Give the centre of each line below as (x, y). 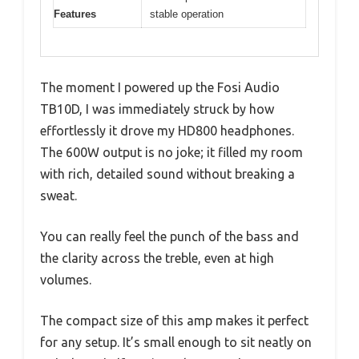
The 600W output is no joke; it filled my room (171, 152)
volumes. (66, 279)
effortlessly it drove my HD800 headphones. (167, 130)
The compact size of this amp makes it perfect (174, 320)
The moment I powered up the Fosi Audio (160, 87)
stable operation (187, 14)
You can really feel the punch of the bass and (169, 236)
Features (75, 14)
